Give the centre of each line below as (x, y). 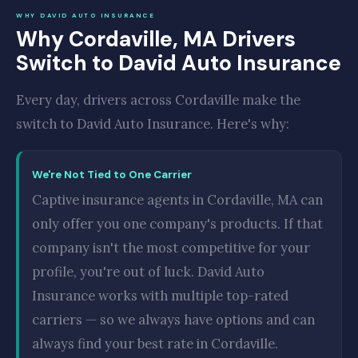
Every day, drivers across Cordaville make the (158, 100)
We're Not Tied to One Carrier (112, 175)
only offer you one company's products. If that (177, 224)
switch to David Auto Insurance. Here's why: (153, 124)
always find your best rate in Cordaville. (155, 344)
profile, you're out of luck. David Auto (148, 272)
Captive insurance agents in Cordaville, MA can (177, 200)
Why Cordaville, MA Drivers (156, 39)
